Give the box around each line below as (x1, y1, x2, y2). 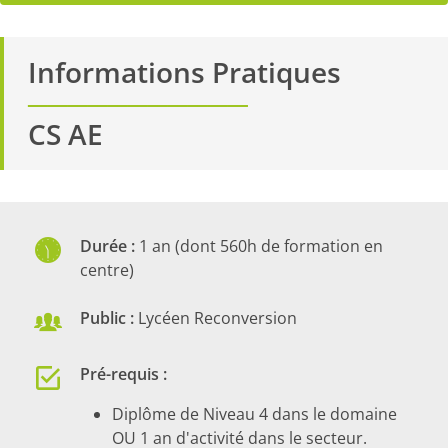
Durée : (80, 235, 135, 258)
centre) (80, 259, 134, 282)
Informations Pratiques (28, 53, 341, 92)
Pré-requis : (80, 363, 171, 386)
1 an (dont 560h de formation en (135, 235, 383, 258)
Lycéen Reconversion (134, 307, 297, 330)
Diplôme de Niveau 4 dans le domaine (112, 403, 397, 426)
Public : (80, 307, 134, 330)
